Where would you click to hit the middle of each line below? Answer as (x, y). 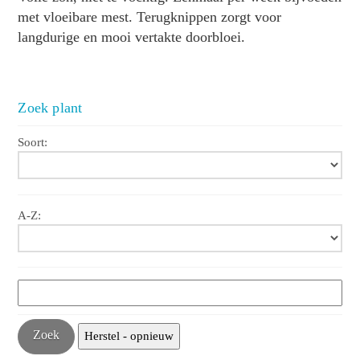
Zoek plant (50, 107)
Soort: (33, 143)
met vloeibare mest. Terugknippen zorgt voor (150, 16)
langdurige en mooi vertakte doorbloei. (132, 37)
